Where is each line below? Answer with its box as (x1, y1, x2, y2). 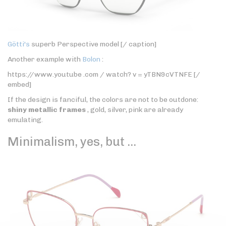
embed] (8, 80, 31, 89)
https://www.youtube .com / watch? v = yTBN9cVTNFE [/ (8, 70, 200, 79)
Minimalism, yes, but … (8, 134, 136, 149)
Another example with (8, 54, 82, 64)
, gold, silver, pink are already (86, 105, 183, 114)
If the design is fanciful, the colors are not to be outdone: (8, 95, 198, 104)
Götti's (8, 39, 30, 48)
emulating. (8, 115, 43, 124)
